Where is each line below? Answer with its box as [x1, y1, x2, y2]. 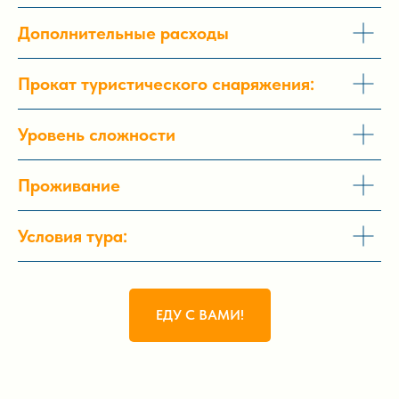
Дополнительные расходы [18, 22, 229, 45]
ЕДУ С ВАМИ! [155, 305, 244, 323]
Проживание [18, 175, 120, 197]
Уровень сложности [18, 124, 175, 146]
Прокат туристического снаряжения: [18, 73, 314, 95]
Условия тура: [18, 225, 127, 248]
